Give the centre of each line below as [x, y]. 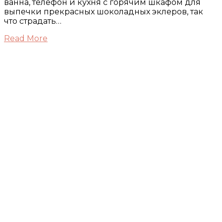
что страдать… [33, 21]
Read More [26, 38]
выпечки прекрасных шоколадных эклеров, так [104, 11]
